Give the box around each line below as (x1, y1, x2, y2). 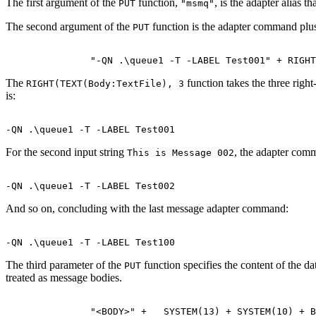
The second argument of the (6, 20, 133, 32)
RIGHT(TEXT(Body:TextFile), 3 (26, 78, 184, 89)
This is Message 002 (127, 147, 234, 158)
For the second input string (6, 145, 127, 158)
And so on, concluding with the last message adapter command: (6, 202, 288, 214)
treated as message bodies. (6, 271, 122, 284)
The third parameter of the (6, 258, 124, 271)
